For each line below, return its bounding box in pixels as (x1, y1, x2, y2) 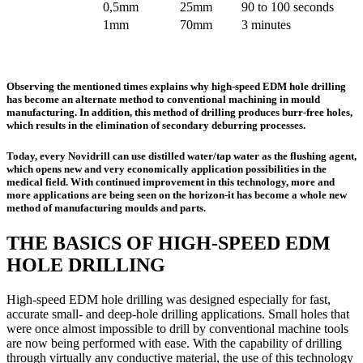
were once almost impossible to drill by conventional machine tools (6, 322, 348, 336)
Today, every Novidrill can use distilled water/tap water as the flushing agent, (6, 150, 357, 162)
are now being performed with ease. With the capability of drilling (6, 336, 342, 351)
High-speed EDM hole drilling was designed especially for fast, (6, 293, 331, 307)
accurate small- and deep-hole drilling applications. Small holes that (6, 307, 349, 322)
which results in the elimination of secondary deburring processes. (6, 118, 305, 131)
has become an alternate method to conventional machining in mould (6, 92, 320, 105)
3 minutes (241, 17, 291, 32)
